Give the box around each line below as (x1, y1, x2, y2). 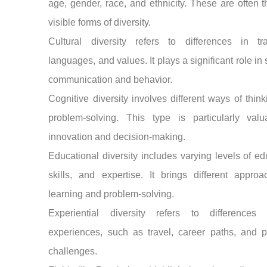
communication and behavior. (48, 74, 173, 85)
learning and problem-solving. (48, 188, 175, 199)
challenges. (48, 246, 98, 256)
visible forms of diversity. (48, 17, 151, 27)
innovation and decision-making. (48, 131, 186, 142)
